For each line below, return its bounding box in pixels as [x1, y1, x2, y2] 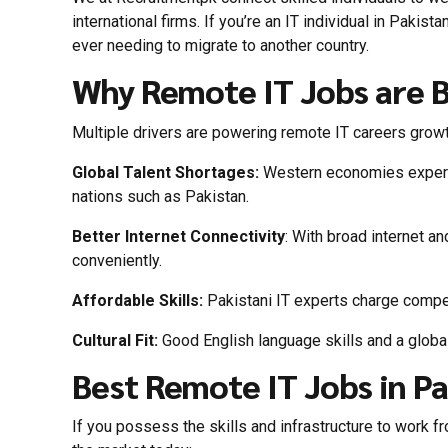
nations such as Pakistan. [72, 186, 249, 206]
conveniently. [72, 250, 162, 270]
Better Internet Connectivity [72, 226, 285, 246]
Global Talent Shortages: [72, 162, 259, 182]
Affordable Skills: [72, 290, 203, 310]
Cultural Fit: [72, 330, 158, 350]
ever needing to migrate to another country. [72, 36, 369, 56]
